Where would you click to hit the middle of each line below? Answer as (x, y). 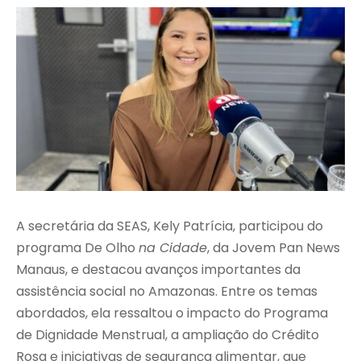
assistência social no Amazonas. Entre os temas (167, 292)
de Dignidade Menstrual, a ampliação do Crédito (168, 335)
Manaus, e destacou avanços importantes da (158, 270)
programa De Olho (77, 248)
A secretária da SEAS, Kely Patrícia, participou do (170, 226)
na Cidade (173, 248)
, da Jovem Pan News (274, 248)
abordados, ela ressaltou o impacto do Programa (172, 313)
